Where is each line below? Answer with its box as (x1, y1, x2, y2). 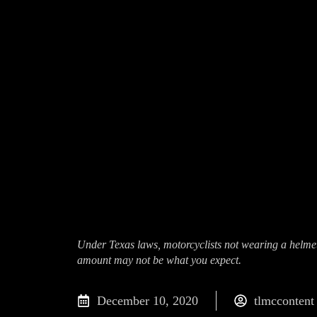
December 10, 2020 (97, 294, 198, 308)
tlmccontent (254, 294, 314, 308)
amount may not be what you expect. (77, 254, 241, 266)
